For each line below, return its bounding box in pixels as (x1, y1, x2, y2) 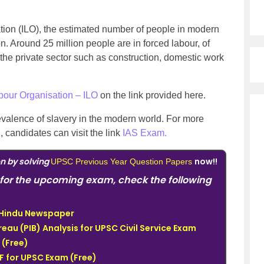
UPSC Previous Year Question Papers (51, 157, 192, 166)
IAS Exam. (123, 128, 167, 138)
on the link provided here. (98, 90, 206, 100)
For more (166, 114, 204, 124)
